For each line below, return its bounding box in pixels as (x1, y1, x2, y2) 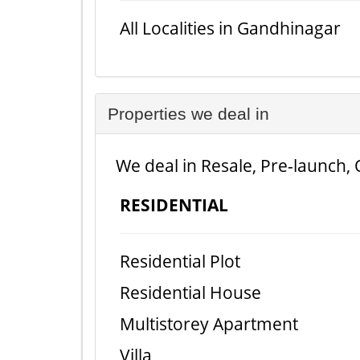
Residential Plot (120, 250, 240, 272)
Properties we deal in (108, 104, 269, 123)
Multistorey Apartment (120, 313, 298, 335)
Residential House (120, 281, 261, 304)
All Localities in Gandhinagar (120, 17, 341, 39)
